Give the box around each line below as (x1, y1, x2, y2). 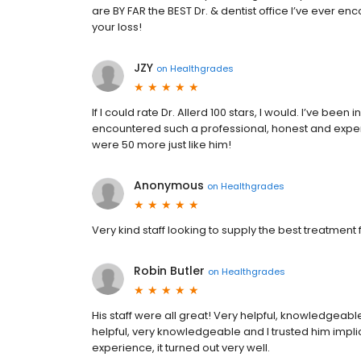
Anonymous (134, 177, 204, 194)
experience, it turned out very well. (92, 340, 270, 356)
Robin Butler (134, 263, 205, 280)
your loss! (92, 19, 142, 35)
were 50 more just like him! (92, 137, 231, 153)
